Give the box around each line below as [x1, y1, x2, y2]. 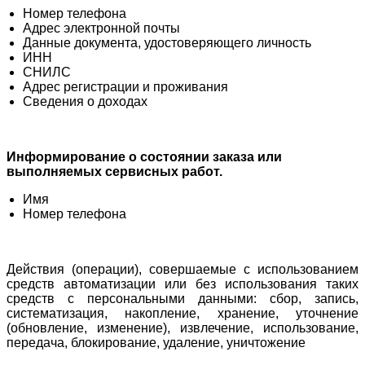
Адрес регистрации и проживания [23, 79, 228, 94]
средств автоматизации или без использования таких [7, 276, 358, 291]
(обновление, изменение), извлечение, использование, [7, 320, 358, 335]
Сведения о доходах [23, 94, 147, 108]
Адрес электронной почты [23, 20, 180, 35]
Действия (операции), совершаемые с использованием [7, 262, 358, 276]
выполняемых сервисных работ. [7, 164, 222, 178]
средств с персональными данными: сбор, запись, [7, 291, 358, 306]
